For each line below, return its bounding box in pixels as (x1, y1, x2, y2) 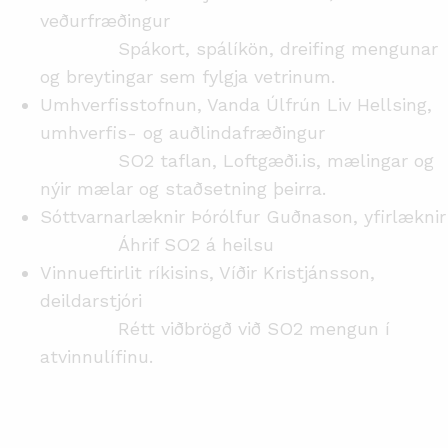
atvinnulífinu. (40, 346, 153, 367)
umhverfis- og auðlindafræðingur (40, 122, 325, 143)
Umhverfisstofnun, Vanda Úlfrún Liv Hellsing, (40, 94, 432, 115)
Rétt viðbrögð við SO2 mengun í (40, 318, 390, 339)
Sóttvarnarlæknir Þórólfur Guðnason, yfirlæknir (40, 206, 446, 227)
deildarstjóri (40, 290, 142, 311)
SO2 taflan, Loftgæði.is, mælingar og (40, 150, 434, 171)
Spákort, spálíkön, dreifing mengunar (40, 38, 438, 59)
